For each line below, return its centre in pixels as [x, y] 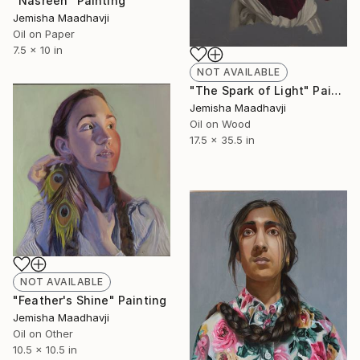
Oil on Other [43, 334]
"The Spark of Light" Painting [336, 90]
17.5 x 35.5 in [222, 139]
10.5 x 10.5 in [45, 350]
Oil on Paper [44, 33]
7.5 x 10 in [38, 49]
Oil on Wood [220, 123]
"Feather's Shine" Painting [90, 301]
